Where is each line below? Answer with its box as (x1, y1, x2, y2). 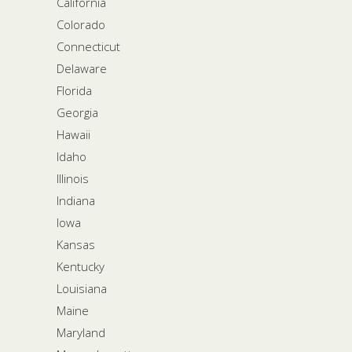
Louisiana (57, 280, 107, 296)
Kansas (57, 236, 95, 252)
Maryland (57, 324, 105, 340)
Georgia (57, 104, 98, 120)
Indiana (57, 192, 95, 208)
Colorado (57, 16, 105, 32)
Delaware (57, 60, 107, 76)
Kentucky (57, 258, 104, 274)
